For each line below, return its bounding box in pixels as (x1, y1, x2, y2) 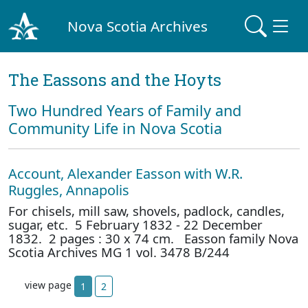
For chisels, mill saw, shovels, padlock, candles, (8, 202, 285, 219)
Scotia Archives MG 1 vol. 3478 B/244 (8, 243, 230, 261)
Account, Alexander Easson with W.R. (8, 164, 243, 183)
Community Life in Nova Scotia (8, 118, 222, 138)
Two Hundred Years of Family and (8, 100, 241, 120)
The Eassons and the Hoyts (8, 69, 221, 91)
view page (25, 278, 74, 292)
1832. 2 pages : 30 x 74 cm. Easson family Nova (8, 230, 298, 247)
